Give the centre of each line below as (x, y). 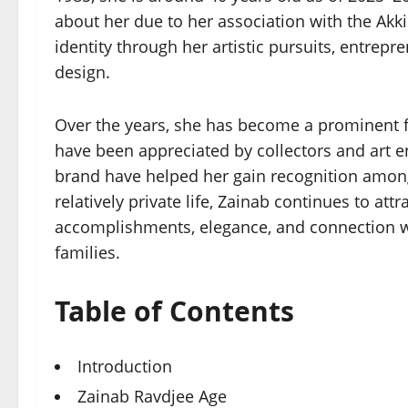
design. (82, 72)
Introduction (125, 366)
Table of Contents (174, 311)
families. (87, 252)
